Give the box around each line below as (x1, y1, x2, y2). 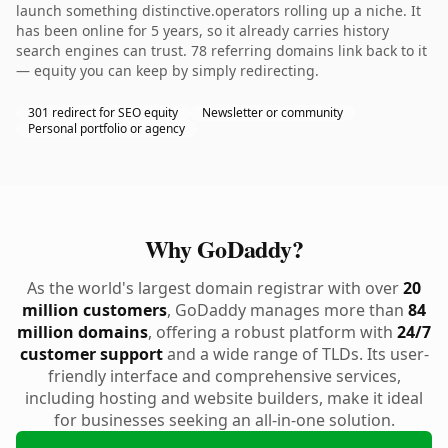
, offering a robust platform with (148, 321, 397, 343)
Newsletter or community (202, 104, 343, 121)
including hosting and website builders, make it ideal (25, 387, 423, 409)
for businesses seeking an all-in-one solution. (53, 409, 395, 431)
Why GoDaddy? (144, 231, 304, 266)
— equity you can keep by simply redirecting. (16, 61, 319, 80)
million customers (22, 299, 167, 321)
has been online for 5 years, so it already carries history (16, 21, 389, 40)
